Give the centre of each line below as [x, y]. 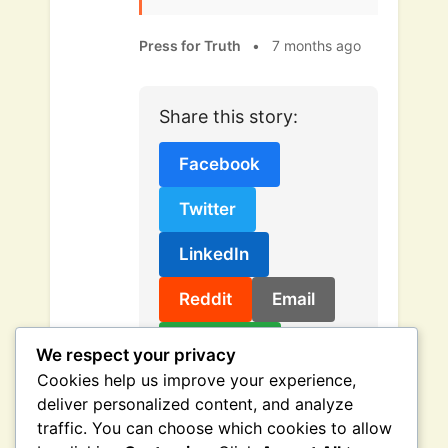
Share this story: [228, 116]
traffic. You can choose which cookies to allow [214, 427]
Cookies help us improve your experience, [196, 379]
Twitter [207, 208]
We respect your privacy [136, 354]
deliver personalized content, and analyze [195, 403]
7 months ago [316, 45]
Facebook [219, 163]
